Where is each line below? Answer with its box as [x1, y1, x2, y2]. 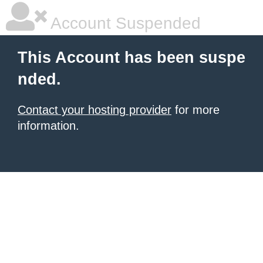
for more [171, 103, 220, 116]
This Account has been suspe [18, 49, 245, 66]
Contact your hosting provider [18, 103, 171, 116]
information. [18, 119, 79, 132]
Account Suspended [47, 14, 201, 32]
